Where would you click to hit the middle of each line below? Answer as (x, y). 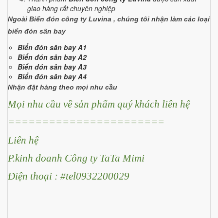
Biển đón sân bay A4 (52, 76)
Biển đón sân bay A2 (52, 57)
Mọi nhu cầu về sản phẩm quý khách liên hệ (99, 104)
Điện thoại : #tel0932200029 (69, 176)
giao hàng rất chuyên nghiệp (71, 8)
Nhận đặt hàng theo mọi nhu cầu (63, 87)
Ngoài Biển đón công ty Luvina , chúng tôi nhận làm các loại (109, 19)
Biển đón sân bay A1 (52, 47)
